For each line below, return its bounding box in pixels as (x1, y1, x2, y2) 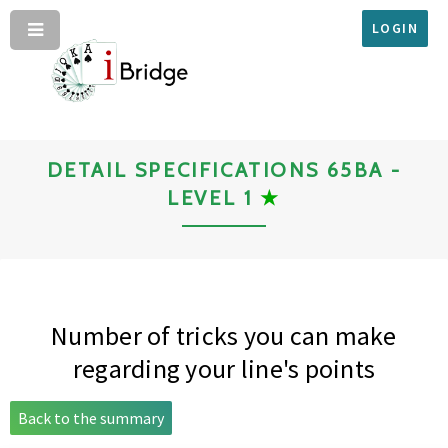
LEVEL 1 (167, 186, 261, 210)
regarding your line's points (72, 352, 376, 386)
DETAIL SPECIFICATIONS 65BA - (46, 158, 402, 182)
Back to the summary (18, 407, 164, 428)
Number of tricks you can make (51, 319, 397, 353)
